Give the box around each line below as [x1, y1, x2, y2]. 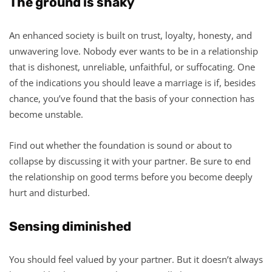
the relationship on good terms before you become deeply [9, 170, 253, 183]
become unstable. [9, 107, 83, 120]
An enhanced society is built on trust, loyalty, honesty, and [9, 29, 252, 41]
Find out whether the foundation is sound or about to [9, 138, 232, 151]
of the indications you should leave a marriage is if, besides [9, 76, 256, 89]
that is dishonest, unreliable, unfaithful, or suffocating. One [9, 60, 255, 73]
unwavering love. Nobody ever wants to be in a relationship [9, 44, 258, 57]
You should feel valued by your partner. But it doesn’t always [9, 253, 263, 265]
